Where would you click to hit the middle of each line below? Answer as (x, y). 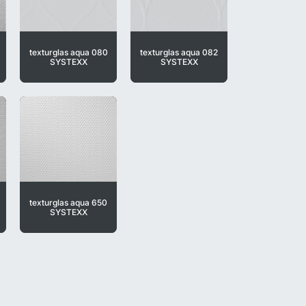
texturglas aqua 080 (68, 52)
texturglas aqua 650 (68, 202)
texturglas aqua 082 (179, 52)
